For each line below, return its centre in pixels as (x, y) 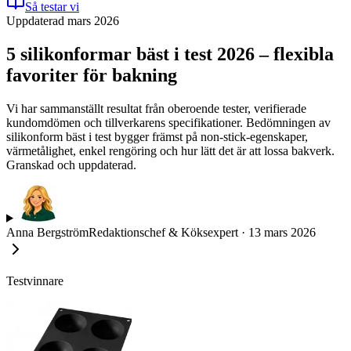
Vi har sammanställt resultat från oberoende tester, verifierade (156, 108)
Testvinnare (35, 280)
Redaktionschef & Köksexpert (163, 232)
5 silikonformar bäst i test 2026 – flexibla (170, 54)
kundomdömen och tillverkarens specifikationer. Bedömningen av (168, 122)
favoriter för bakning (92, 75)
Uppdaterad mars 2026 (63, 21)
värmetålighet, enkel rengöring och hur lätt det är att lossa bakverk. (170, 150)
